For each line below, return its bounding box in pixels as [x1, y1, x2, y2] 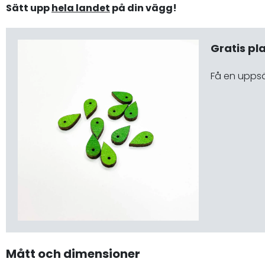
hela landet [51, 1, 110, 15]
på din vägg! [110, 1, 177, 15]
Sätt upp [6, 1, 51, 15]
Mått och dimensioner [6, 245, 140, 262]
